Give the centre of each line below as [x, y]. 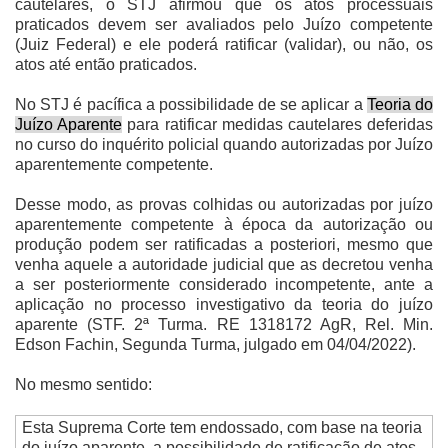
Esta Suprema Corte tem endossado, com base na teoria [221, 427]
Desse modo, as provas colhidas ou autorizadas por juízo [224, 205]
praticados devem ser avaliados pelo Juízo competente [224, 25]
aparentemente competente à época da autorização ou [224, 225]
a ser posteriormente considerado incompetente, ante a [224, 285]
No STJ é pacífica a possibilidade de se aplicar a [191, 105]
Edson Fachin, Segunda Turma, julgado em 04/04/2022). [215, 345]
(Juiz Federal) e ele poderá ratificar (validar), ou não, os [224, 45]
